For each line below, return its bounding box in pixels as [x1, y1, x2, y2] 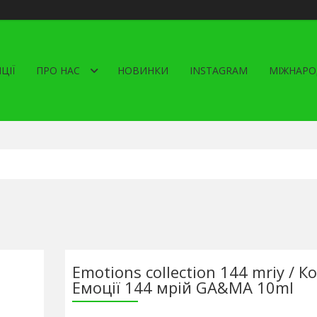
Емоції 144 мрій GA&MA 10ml [71, 277, 294, 298]
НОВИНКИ [117, 64, 168, 77]
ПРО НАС [36, 64, 80, 77]
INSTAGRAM [190, 64, 248, 77]
